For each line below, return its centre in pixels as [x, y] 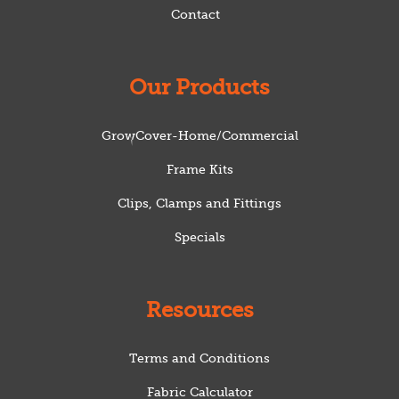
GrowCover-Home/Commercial [199, 135]
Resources [199, 310]
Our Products [199, 87]
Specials [199, 237]
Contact [195, 14]
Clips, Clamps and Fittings [199, 203]
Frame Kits [199, 169]
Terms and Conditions [199, 358]
